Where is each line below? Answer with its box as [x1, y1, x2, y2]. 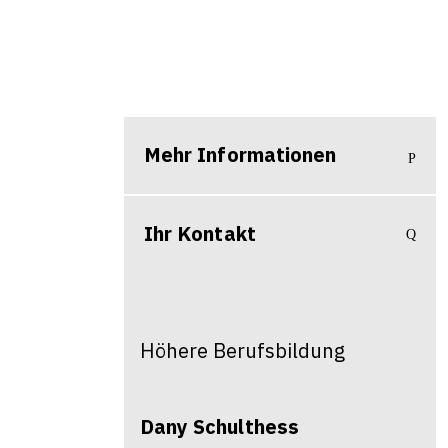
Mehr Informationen [144, 141, 337, 168]
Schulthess [193, 413, 299, 440]
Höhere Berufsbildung [140, 337, 345, 364]
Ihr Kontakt [144, 220, 256, 247]
